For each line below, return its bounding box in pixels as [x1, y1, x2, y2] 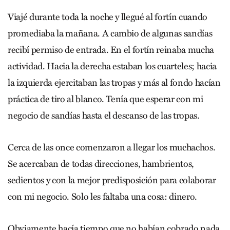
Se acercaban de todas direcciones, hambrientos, [8, 158, 196, 169]
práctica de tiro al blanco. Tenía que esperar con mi [8, 93, 203, 105]
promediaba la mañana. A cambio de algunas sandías [8, 27, 213, 39]
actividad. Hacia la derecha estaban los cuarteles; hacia [8, 60, 217, 72]
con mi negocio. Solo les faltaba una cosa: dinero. [8, 190, 198, 202]
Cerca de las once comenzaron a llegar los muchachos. [8, 141, 216, 153]
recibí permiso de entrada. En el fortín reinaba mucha [8, 44, 214, 55]
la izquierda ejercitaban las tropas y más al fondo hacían [8, 76, 221, 88]
